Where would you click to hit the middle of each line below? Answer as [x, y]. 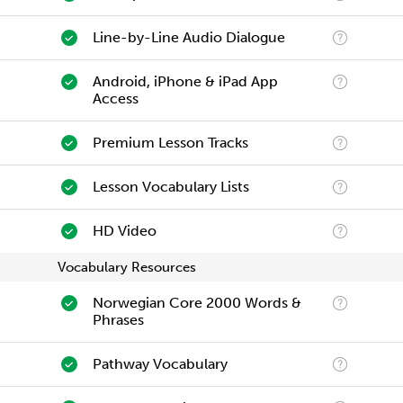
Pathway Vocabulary [160, 364]
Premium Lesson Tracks [170, 143]
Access [115, 99]
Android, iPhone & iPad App [185, 81]
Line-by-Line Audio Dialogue [188, 37]
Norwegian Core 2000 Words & [197, 303]
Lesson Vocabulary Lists [170, 187]
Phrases [118, 320]
